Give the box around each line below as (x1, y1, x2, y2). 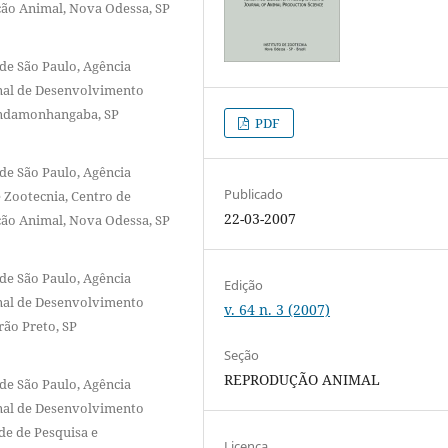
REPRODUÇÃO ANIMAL (224, 370, 381, 389)
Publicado (224, 184, 284, 203)
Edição (224, 275, 264, 294)
